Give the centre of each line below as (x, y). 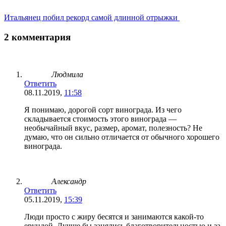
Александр (69, 182)
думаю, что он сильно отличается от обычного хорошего (122, 137)
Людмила (67, 75)
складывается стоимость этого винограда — (100, 119)
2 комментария (37, 37)
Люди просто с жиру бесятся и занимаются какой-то (114, 217)
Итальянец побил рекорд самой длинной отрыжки (91, 18)
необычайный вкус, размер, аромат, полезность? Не (113, 128)
